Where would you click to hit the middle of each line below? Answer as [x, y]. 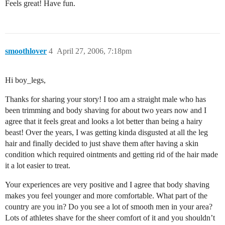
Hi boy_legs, [25, 80]
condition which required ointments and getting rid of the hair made [111, 154]
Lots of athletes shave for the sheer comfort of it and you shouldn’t [110, 218]
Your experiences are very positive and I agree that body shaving [107, 185]
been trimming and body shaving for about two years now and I [106, 110]
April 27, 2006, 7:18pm [94, 51]
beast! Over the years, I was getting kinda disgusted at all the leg [106, 132]
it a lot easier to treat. [38, 165]
